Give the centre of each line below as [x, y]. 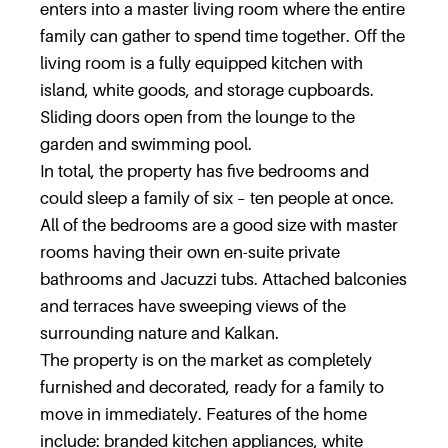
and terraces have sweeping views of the [193, 306]
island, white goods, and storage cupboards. [207, 90]
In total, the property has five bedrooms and [204, 171]
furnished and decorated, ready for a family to [212, 387]
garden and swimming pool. [146, 144]
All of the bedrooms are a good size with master [219, 225]
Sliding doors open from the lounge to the [197, 117]
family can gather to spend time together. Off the [222, 36]
